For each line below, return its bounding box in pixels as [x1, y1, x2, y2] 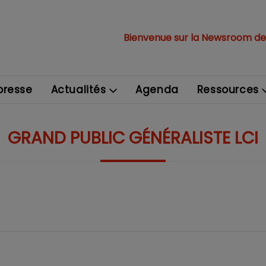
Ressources [197, 83, 259, 97]
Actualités [50, 83, 106, 97]
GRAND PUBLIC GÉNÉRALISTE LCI [8, 126, 258, 150]
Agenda [135, 83, 179, 97]
